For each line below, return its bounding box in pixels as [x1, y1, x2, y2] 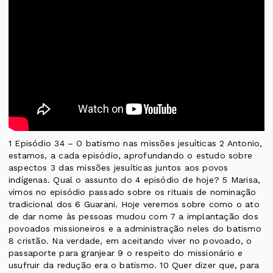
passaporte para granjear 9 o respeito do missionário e [9, 248, 243, 258]
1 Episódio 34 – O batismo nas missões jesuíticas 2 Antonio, [9, 138, 263, 149]
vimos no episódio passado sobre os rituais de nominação [9, 187, 257, 197]
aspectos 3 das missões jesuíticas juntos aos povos [9, 163, 229, 173]
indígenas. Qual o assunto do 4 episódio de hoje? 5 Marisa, [9, 175, 261, 185]
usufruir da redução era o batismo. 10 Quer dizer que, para [9, 260, 260, 271]
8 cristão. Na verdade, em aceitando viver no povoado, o [9, 236, 252, 246]
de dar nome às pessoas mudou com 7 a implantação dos [9, 211, 258, 222]
